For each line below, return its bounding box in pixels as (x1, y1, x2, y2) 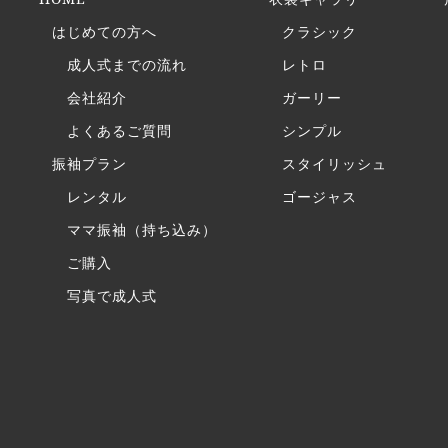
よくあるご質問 (67, 121, 172, 140)
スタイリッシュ (282, 154, 387, 173)
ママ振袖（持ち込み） (67, 220, 217, 239)
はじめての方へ (52, 22, 157, 41)
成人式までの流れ (67, 55, 187, 74)
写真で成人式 (67, 286, 157, 305)
